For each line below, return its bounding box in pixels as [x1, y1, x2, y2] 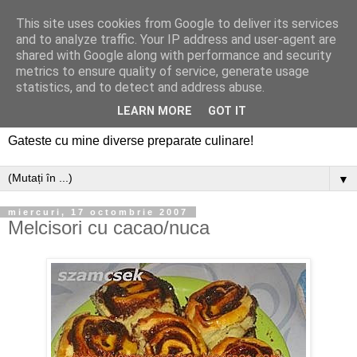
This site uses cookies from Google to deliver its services [16, 16, 339, 31]
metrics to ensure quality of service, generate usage [16, 64, 309, 79]
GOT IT [208, 104, 246, 119]
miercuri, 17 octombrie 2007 [8, 206, 188, 217]
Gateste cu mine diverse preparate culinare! [8, 133, 253, 147]
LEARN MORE [117, 104, 192, 119]
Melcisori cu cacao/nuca [8, 216, 210, 238]
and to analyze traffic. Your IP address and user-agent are [16, 32, 336, 47]
